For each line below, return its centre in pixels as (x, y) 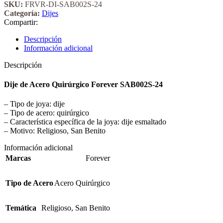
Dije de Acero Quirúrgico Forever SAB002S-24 (83, 84)
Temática (21, 208)
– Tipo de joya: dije (34, 104)
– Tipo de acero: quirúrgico (47, 113)
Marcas (18, 158)
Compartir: (21, 22)
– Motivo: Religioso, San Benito (55, 131)
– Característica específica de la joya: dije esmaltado (85, 122)
